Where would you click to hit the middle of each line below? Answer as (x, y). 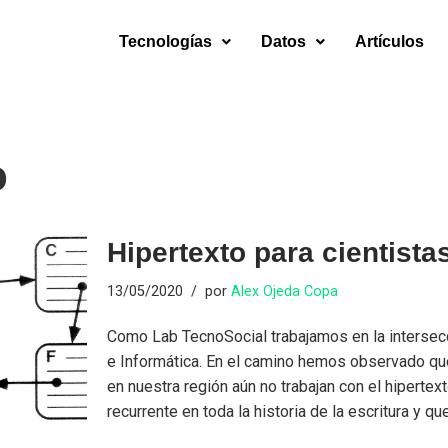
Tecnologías (165, 41)
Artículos (389, 41)
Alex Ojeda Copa (285, 292)
